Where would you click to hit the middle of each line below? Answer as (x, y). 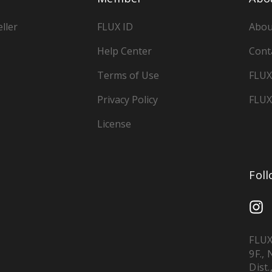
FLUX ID (115, 27)
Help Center (125, 51)
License (114, 124)
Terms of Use (128, 76)
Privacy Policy (128, 100)
